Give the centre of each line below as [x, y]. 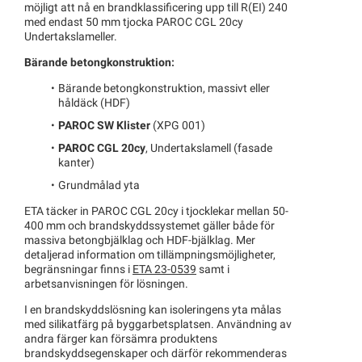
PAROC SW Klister [104, 126]
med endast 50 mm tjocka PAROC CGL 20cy [134, 23]
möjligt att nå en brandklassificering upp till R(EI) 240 [156, 8]
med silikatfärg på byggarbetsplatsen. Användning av [158, 325]
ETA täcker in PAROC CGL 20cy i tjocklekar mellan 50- [156, 212]
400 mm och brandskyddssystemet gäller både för [149, 226]
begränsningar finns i [78, 270]
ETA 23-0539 [164, 270]
